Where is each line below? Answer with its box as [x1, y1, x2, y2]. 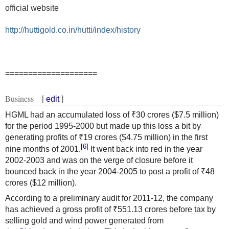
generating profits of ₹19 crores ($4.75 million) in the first [5, 132, 208, 142]
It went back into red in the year [88, 145, 202, 154]
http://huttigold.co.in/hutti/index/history [5, 25, 141, 34]
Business [5, 93, 34, 104]
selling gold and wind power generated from [5, 216, 164, 225]
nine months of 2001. [5, 145, 81, 154]
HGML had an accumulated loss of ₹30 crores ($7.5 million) [5, 110, 219, 119]
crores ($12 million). [5, 178, 77, 188]
